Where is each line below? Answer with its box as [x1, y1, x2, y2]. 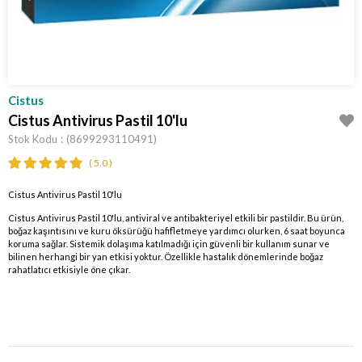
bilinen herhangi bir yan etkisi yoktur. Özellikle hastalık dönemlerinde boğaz [8, 250, 323, 262]
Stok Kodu [8, 133, 57, 145]
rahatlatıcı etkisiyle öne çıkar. [8, 263, 130, 275]
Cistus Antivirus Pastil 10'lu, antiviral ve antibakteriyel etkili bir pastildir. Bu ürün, [8, 212, 343, 223]
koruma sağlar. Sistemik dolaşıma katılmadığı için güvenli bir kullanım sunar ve [8, 238, 330, 249]
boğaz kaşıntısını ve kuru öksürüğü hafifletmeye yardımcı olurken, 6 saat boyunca [8, 225, 345, 236]
